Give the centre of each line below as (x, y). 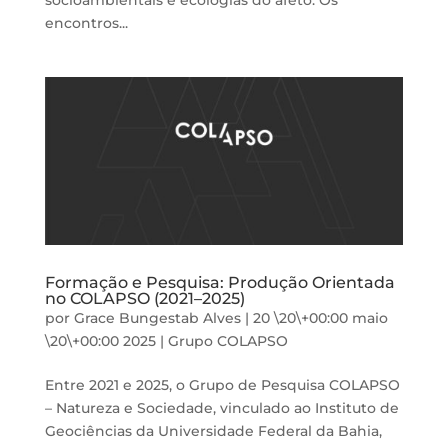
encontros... (86, 23)
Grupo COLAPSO (227, 341)
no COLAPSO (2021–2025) (144, 299)
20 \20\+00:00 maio (320, 318)
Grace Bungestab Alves (157, 318)
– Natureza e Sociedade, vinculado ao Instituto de (221, 408)
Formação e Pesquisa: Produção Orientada (219, 283)
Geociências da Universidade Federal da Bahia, (213, 431)
